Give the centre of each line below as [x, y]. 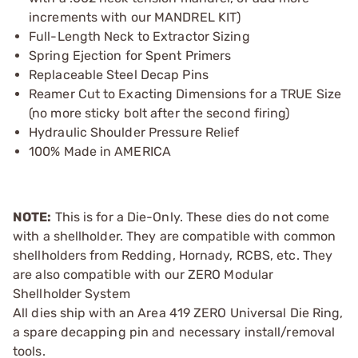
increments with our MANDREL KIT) [135, 17]
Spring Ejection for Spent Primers [130, 55]
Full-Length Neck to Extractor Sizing [139, 36]
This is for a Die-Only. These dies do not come [191, 217]
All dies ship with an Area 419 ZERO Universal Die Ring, [178, 312]
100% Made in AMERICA [100, 151]
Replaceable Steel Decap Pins [119, 74]
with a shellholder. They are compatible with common [175, 236]
